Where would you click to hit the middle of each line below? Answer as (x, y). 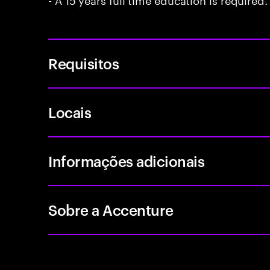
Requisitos (84, 63)
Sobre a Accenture (111, 210)
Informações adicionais (127, 161)
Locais (70, 112)
